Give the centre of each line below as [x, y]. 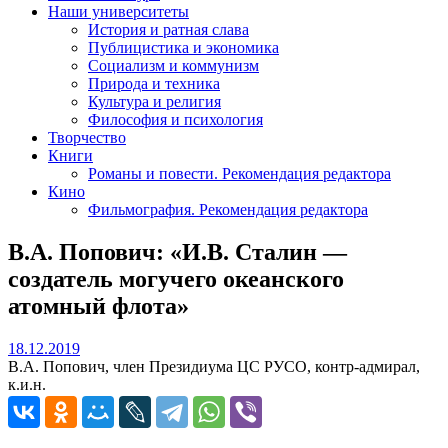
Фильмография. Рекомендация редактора [228, 209]
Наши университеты [118, 11]
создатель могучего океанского [176, 278]
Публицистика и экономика [183, 47]
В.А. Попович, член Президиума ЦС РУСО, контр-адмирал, [214, 366]
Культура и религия [154, 101]
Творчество [87, 137]
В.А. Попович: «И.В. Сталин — [177, 251]
